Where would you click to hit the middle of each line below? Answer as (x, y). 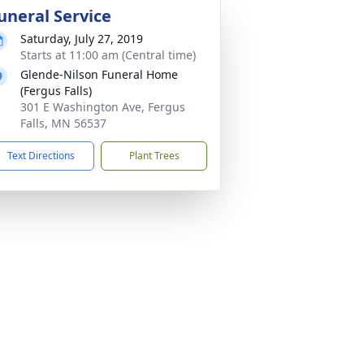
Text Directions (41, 156)
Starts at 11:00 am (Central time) (108, 55)
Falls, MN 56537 (63, 123)
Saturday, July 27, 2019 (82, 39)
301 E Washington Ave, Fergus (103, 107)
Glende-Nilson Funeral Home (99, 74)
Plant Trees (154, 156)
